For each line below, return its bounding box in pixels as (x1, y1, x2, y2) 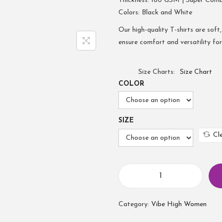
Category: (118, 201, 151, 208)
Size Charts (138, 68, 173, 76)
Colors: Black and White (118, 9, 192, 16)
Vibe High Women (151, 201, 207, 208)
